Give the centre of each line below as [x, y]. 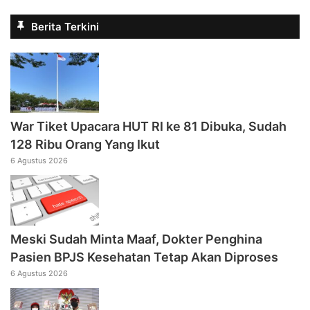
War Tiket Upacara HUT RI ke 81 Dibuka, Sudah [148, 127]
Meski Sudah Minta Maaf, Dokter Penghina [136, 239]
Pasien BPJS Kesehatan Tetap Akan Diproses [144, 257]
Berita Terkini [65, 27]
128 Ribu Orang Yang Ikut [85, 145]
